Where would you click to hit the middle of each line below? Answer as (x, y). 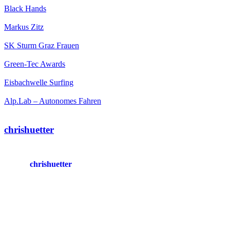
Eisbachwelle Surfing (39, 82)
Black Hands (25, 8)
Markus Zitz (24, 27)
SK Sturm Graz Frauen (42, 45)
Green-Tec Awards (35, 64)
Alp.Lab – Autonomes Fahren (53, 101)
